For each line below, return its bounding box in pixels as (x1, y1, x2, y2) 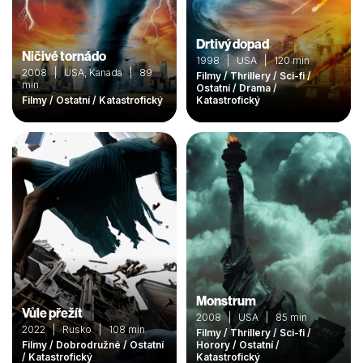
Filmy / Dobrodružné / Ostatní (22, 338, 164, 351)
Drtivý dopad (196, 36, 269, 52)
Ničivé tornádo (22, 48, 106, 64)
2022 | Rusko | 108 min (22, 322, 145, 335)
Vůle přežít (22, 304, 83, 321)
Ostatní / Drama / (196, 82, 277, 94)
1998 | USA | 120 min (196, 54, 310, 66)
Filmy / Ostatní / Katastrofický (22, 94, 163, 106)
